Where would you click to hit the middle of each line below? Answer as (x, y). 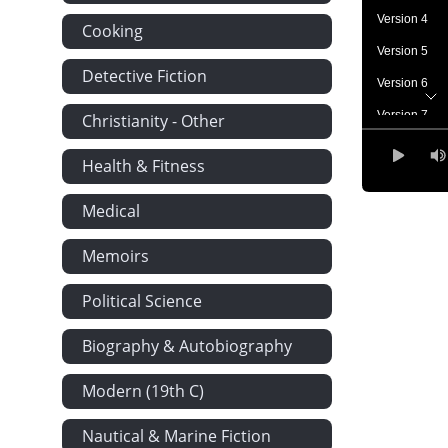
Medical (111, 211)
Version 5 (402, 51)
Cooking (112, 31)
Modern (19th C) (143, 391)
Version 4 (402, 19)
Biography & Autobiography (187, 346)
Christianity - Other (153, 121)
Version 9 (402, 179)
